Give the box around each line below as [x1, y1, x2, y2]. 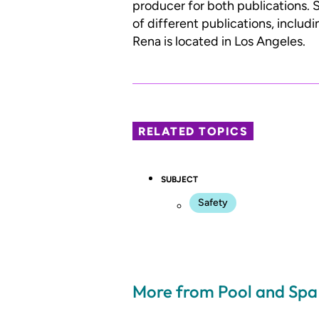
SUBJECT [161, 174, 198, 185]
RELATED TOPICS [138, 125, 249, 139]
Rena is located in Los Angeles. [132, 33, 305, 49]
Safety [198, 197, 228, 209]
